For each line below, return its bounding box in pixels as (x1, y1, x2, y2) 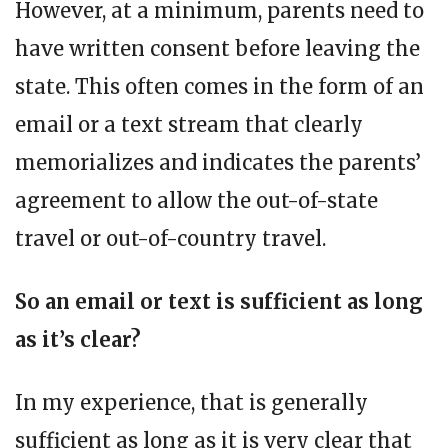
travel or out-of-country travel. (15, 225, 326, 251)
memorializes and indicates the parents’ (15, 149, 421, 175)
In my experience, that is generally (15, 389, 368, 415)
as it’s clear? (15, 326, 146, 352)
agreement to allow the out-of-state (15, 187, 378, 213)
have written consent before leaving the (15, 35, 420, 61)
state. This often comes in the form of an (15, 73, 424, 99)
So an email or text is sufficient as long (15, 288, 423, 314)
